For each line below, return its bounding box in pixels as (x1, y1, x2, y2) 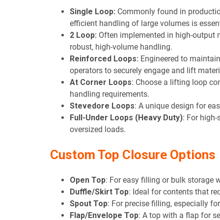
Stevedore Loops (70, 101, 135, 111)
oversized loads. (70, 125, 126, 135)
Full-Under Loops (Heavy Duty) (70, 113, 183, 123)
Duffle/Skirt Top (70, 187, 129, 197)
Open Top (70, 175, 106, 185)
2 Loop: (70, 30, 97, 40)
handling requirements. (70, 89, 149, 99)
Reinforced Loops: (70, 54, 138, 64)
